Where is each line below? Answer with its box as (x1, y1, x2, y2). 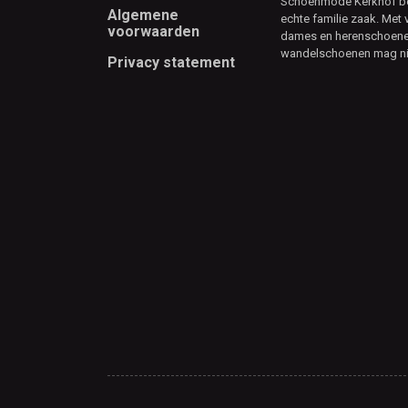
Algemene (107, 5, 178, 24)
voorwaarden (107, 22, 199, 40)
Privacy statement (107, 53, 235, 71)
